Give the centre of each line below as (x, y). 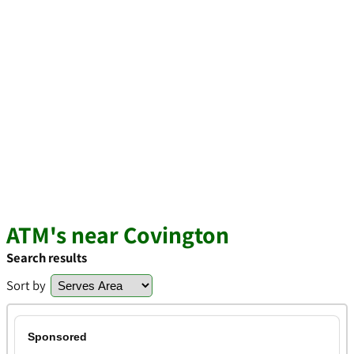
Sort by (26, 285)
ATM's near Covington (118, 235)
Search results (47, 258)
